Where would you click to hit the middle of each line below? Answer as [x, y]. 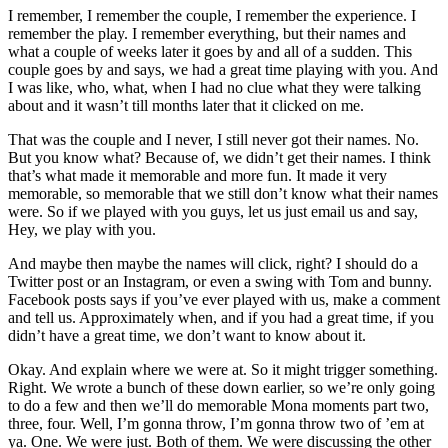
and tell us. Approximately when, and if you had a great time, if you [221, 318]
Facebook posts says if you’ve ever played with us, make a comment [224, 300]
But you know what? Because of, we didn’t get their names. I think [219, 158]
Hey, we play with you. [82, 230]
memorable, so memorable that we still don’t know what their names [223, 194]
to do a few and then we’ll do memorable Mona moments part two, [218, 406]
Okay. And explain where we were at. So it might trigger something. [223, 370]
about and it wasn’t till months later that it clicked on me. [186, 106]
